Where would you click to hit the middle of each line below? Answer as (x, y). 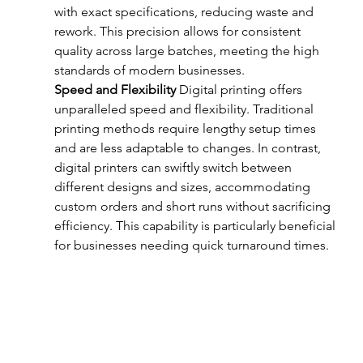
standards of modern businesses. (149, 70)
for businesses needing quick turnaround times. (191, 246)
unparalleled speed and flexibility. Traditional (185, 109)
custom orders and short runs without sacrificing (194, 207)
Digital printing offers (240, 90)
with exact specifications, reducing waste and (185, 12)
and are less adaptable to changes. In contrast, (189, 148)
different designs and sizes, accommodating (184, 187)
